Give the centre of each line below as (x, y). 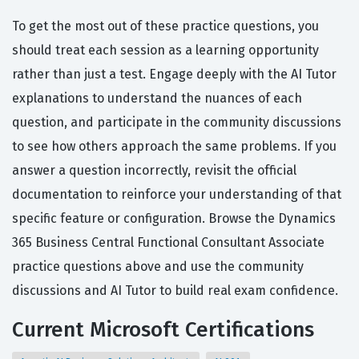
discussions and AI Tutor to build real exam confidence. (175, 291)
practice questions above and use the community (158, 267)
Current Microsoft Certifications (163, 330)
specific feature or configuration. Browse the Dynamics (174, 219)
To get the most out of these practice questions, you (165, 26)
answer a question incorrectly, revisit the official (154, 171)
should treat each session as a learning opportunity (165, 50)
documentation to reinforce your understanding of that (177, 195)
